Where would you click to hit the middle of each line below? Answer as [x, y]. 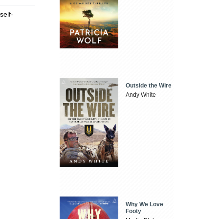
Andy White [141, 95]
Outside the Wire [149, 85]
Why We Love [145, 204]
